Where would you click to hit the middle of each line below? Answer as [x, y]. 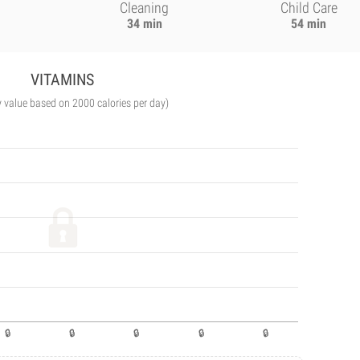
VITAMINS [63, 80]
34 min [144, 24]
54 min [309, 24]
